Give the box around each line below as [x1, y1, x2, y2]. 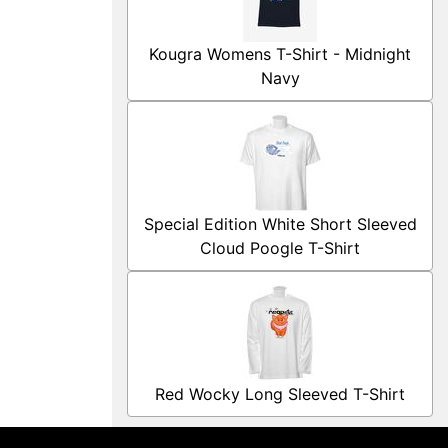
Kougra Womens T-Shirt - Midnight [149, 44, 411, 64]
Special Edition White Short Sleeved [143, 214, 417, 234]
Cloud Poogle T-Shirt [200, 238, 360, 258]
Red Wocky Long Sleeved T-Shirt [155, 384, 405, 404]
